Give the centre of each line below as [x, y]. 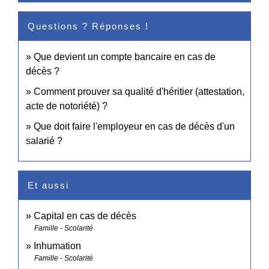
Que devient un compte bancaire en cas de [125, 56]
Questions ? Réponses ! [88, 26]
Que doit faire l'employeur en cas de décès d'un [134, 126]
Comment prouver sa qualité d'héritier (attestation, [139, 91]
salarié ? [44, 141]
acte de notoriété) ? [67, 106]
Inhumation [57, 246]
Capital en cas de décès [85, 216]
